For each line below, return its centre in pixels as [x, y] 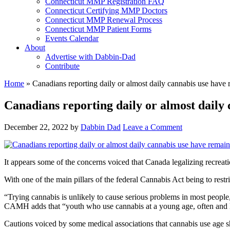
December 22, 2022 [36, 127]
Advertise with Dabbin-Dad [90, 57]
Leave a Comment [152, 127]
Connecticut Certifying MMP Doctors [106, 11]
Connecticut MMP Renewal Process [104, 20]
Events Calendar [72, 38]
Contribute [62, 66]
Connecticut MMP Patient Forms [98, 29]
